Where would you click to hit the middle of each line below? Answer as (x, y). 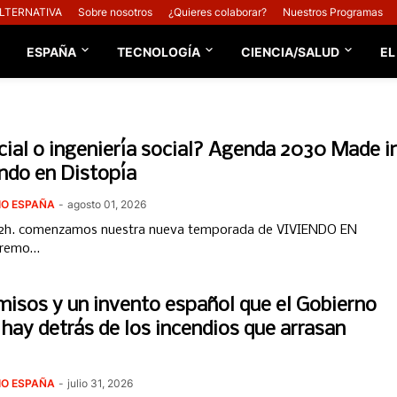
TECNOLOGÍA (159, 51)
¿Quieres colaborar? (218, 12)
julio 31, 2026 (100, 383)
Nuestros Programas (333, 12)
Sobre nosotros (115, 12)
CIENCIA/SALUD (291, 51)
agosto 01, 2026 (107, 204)
